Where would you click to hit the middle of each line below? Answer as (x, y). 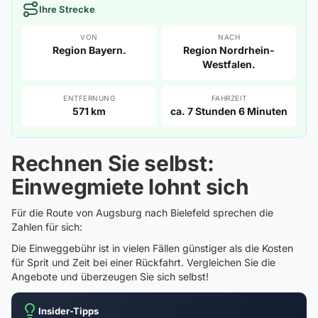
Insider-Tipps (68, 311)
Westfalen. (229, 64)
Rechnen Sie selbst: (113, 163)
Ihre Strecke (67, 9)
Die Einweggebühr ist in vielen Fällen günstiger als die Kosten (152, 248)
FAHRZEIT (229, 98)
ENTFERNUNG (89, 98)
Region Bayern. (89, 50)
